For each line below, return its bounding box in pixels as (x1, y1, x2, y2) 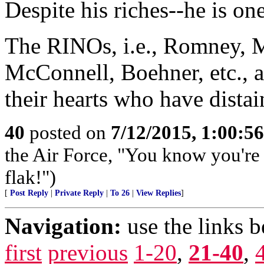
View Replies (136, 189, 181, 197)
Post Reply (10, 189, 48, 197)
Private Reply (55, 189, 104, 197)
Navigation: (5, 213, 121, 239)
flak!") (5, 166, 56, 188)
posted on (25, 121, 111, 143)
